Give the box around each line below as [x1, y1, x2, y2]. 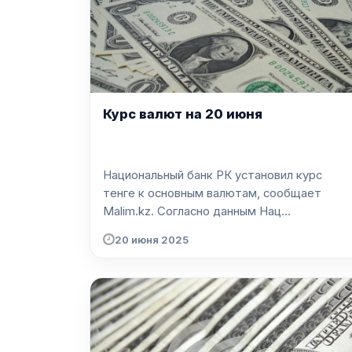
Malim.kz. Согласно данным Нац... [157, 204, 291, 219]
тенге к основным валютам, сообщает [103, 186, 321, 201]
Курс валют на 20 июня [103, 106, 262, 123]
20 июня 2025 [115, 233, 189, 246]
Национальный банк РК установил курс [103, 168, 322, 183]
